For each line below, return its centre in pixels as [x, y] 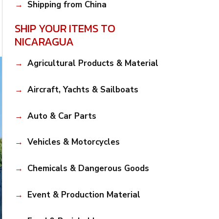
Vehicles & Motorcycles [73, 142]
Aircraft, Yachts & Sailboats [83, 89]
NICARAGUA [44, 42]
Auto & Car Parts [62, 116]
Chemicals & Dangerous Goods [88, 169]
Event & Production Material [84, 195]
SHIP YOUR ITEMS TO [65, 29]
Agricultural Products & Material [93, 64]
